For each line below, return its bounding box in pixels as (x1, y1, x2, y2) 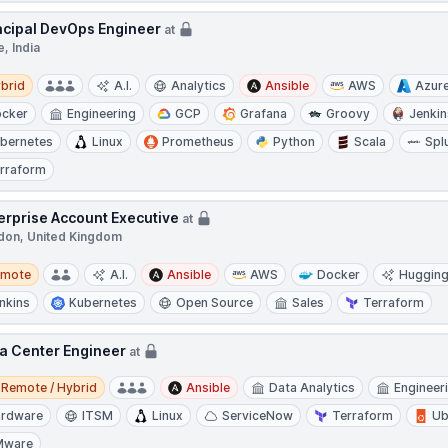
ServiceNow (222, 408, 294, 423)
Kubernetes (69, 295, 138, 310)
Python (273, 134, 316, 149)
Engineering (67, 106, 137, 121)
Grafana (240, 106, 288, 121)
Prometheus (162, 134, 235, 149)
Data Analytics (269, 380, 356, 395)
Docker (317, 267, 361, 282)
